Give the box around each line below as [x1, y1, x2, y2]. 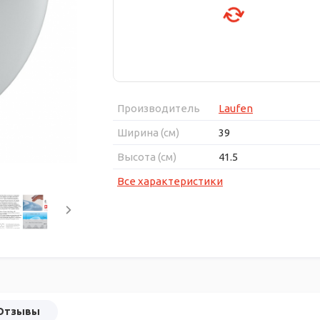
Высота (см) [117, 150, 176, 163]
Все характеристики [117, 174, 223, 187]
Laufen [219, 101, 253, 114]
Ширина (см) [117, 126, 179, 139]
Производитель [117, 101, 200, 114]
